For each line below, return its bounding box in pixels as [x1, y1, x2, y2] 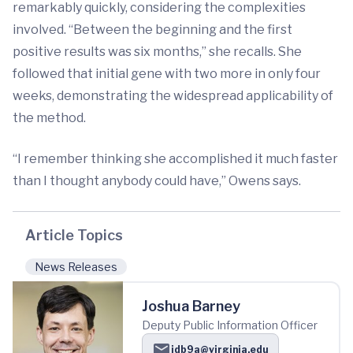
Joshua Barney [142, 298, 240, 314]
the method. [13, 110, 86, 125]
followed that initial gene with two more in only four [13, 66, 321, 81]
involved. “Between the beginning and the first [13, 22, 292, 37]
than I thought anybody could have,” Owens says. [13, 173, 301, 188]
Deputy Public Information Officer [142, 318, 318, 332]
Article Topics [25, 227, 123, 243]
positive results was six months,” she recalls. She [13, 44, 302, 59]
